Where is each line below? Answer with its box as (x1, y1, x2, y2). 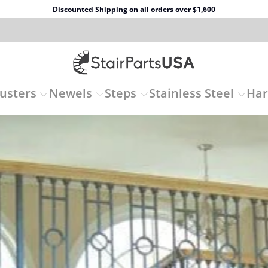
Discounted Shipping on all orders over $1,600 (53, 4, 215, 14)
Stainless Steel (149, 85, 234, 102)
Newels (48, 85, 92, 102)
